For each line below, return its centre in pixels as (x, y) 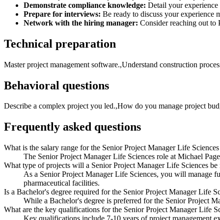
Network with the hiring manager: (81, 23)
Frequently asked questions (72, 127)
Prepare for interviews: (62, 14)
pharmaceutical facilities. (62, 183)
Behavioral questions (56, 85)
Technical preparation (60, 43)
